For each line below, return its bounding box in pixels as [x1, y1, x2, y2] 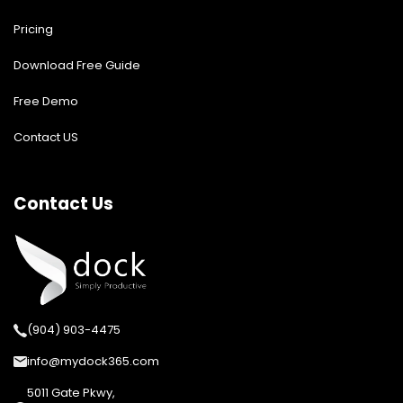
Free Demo [13, 93, 78, 111]
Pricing [13, 21, 53, 39]
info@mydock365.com [27, 353, 159, 371]
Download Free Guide [13, 57, 140, 75]
